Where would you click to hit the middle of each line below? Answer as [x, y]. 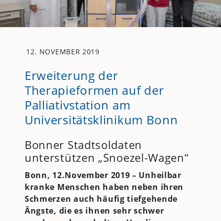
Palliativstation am [77, 105]
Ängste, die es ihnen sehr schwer [94, 210]
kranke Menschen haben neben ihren [104, 187]
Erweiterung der [71, 75]
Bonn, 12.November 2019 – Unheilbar [103, 175]
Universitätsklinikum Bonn [101, 119]
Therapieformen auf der [94, 90]
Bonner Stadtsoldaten [83, 144]
